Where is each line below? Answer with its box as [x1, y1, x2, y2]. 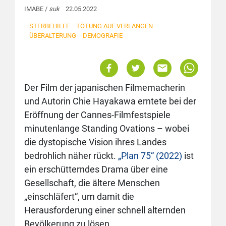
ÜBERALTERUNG [29, 32, 76, 39]
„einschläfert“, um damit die [24, 191, 134, 202]
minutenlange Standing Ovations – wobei [24, 123, 189, 134]
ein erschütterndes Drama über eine [24, 164, 168, 175]
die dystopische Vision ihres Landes [24, 137, 166, 147]
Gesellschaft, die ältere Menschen [24, 178, 160, 188]
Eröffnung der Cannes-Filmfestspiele [24, 109, 171, 120]
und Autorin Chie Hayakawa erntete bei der [24, 96, 196, 106]
